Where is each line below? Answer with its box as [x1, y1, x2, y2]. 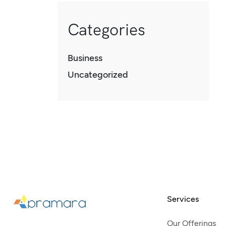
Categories [68, 19, 145, 41]
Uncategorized [68, 69, 128, 81]
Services [167, 194, 199, 204]
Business [68, 52, 102, 64]
